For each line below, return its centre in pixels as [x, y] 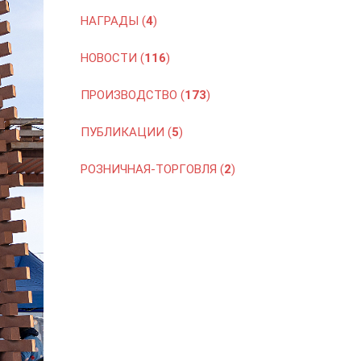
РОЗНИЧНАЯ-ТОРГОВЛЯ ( [152, 169]
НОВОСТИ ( [112, 58]
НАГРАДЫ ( [113, 21]
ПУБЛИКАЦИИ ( [126, 132]
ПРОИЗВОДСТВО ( [132, 95]
